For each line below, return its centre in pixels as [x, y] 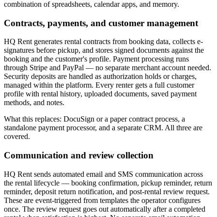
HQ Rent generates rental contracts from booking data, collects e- [103, 42]
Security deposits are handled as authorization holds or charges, [100, 77]
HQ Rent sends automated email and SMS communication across [103, 174]
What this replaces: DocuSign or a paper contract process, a [94, 119]
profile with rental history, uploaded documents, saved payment [100, 94]
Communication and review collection [79, 155]
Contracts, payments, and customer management [101, 23]
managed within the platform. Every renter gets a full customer [99, 85]
